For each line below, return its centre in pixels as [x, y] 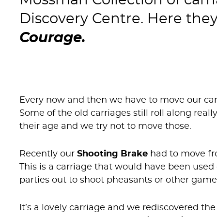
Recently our [48, 154]
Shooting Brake [112, 154]
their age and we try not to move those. [105, 126]
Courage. [53, 38]
